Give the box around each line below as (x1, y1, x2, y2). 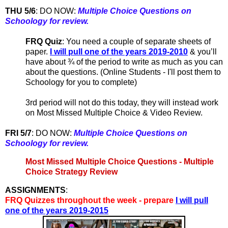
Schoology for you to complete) (25, 78, 137, 87)
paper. (25, 47, 50, 56)
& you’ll (188, 47, 217, 56)
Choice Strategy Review (25, 167, 118, 176)
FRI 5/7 (5, 129, 32, 138)
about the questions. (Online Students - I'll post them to (25, 68, 221, 77)
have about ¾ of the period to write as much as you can (25, 58, 223, 67)
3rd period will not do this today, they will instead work (25, 98, 218, 107)
